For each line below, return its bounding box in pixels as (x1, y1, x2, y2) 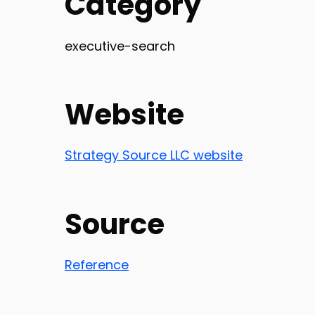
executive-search (65, 37, 175, 55)
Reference (65, 255, 129, 274)
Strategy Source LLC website (65, 146, 243, 165)
